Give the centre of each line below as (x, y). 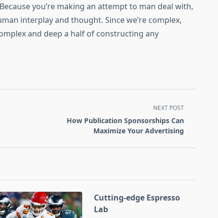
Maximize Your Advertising (139, 131)
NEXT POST (169, 108)
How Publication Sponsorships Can (126, 121)
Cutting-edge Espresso (137, 198)
